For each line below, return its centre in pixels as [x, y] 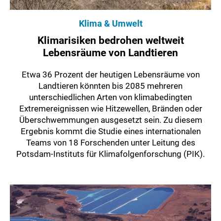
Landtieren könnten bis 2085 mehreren [110, 86]
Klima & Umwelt [110, 23]
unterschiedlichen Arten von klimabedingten [110, 97]
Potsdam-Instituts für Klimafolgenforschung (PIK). [110, 154]
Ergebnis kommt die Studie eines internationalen [110, 131]
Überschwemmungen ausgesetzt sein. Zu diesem [110, 120]
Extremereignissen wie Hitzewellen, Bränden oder [110, 108]
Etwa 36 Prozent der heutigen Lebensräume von [110, 74]
